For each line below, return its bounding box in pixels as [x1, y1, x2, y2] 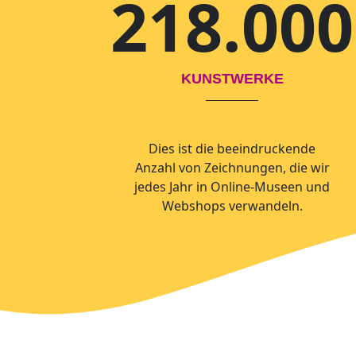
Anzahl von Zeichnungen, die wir [134, 159, 330, 176]
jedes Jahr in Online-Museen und [134, 178, 330, 195]
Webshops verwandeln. [161, 197, 303, 215]
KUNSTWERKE [180, 71, 284, 87]
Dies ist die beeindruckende [149, 140, 315, 157]
